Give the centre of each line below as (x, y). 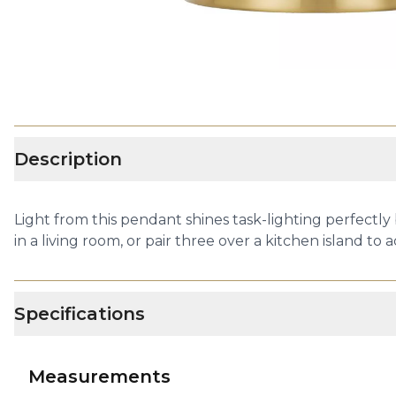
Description (68, 159)
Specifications (80, 314)
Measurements (99, 377)
